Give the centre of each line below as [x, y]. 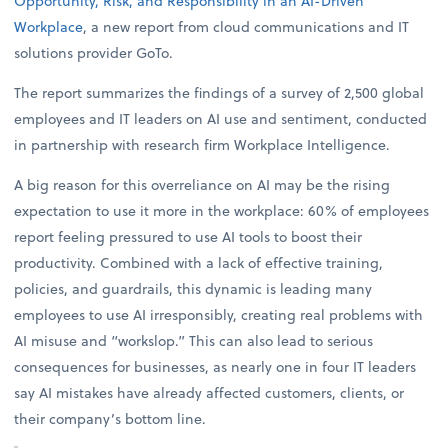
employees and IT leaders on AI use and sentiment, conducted [221, 119]
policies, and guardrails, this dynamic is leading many [193, 289]
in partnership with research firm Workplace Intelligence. [202, 145]
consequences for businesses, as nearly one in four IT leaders [215, 367]
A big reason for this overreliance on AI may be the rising [202, 185]
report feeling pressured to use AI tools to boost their [188, 237]
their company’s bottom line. [110, 419]
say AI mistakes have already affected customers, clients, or [209, 393]
